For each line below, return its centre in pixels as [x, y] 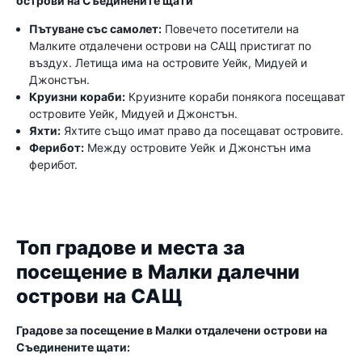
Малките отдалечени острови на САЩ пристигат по [170, 46]
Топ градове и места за [130, 248]
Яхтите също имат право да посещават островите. [202, 130]
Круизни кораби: [77, 97]
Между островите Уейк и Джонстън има [198, 147]
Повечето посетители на [230, 29]
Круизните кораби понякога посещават [235, 97]
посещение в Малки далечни [158, 272]
